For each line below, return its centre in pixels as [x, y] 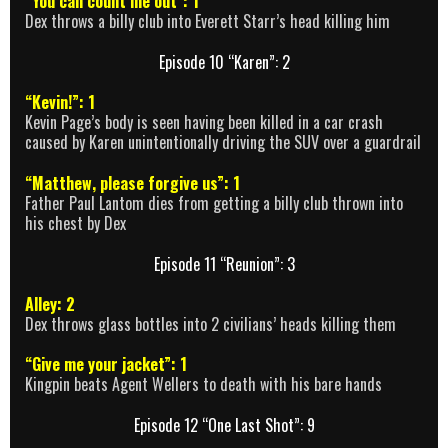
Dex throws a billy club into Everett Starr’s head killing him [207, 21]
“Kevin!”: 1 [60, 101]
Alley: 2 [50, 303]
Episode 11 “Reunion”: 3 [224, 263]
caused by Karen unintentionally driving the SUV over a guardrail [223, 141]
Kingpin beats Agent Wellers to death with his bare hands [203, 384]
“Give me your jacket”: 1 [106, 364]
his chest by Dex [75, 222]
